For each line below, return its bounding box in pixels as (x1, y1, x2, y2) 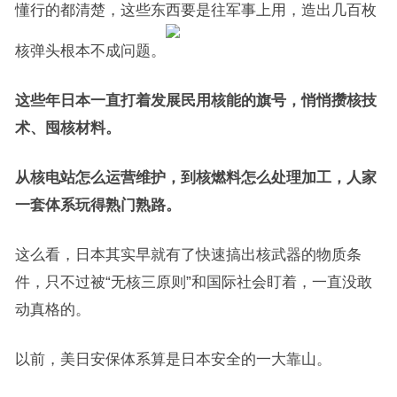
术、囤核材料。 (14, 120, 121, 136)
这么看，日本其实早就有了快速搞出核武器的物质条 (14, 246, 362, 262)
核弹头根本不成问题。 (14, 43, 166, 58)
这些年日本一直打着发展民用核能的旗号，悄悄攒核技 (14, 92, 377, 108)
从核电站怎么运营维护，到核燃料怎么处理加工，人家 (14, 169, 377, 185)
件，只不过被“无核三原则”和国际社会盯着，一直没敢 (14, 274, 372, 290)
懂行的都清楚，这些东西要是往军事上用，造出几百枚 (14, 2, 377, 18)
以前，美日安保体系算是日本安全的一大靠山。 (14, 351, 331, 367)
